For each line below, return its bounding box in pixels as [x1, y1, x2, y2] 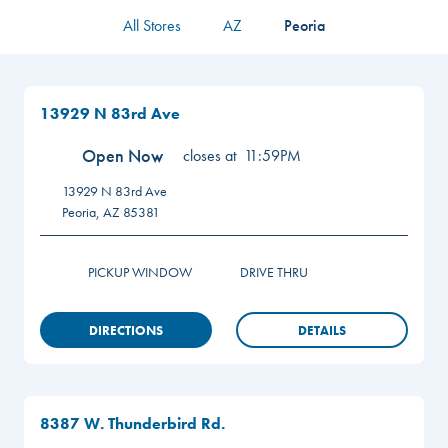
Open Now [82, 144, 163, 167]
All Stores [123, 15, 181, 36]
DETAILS [298, 321, 346, 339]
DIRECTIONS [89, 321, 163, 339]
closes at [183, 144, 236, 166]
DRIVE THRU [240, 262, 308, 281]
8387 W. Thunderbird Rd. [40, 413, 225, 434]
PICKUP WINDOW [88, 262, 192, 281]
